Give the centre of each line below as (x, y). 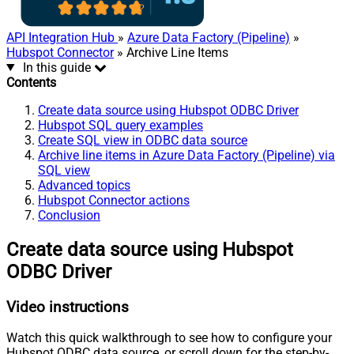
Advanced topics (84, 185)
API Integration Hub (62, 37)
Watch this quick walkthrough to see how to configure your (169, 338)
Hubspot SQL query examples (121, 125)
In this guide (56, 67)
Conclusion (69, 215)
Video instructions (68, 307)
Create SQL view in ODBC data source (143, 140)
